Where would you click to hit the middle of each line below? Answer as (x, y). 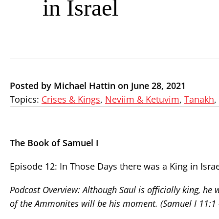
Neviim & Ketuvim (142, 99)
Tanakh (199, 99)
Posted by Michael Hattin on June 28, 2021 (98, 86)
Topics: (26, 99)
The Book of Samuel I (54, 143)
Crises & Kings (71, 99)
